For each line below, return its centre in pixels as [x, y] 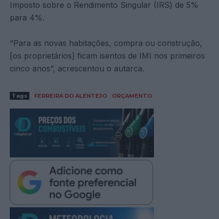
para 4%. [27, 17]
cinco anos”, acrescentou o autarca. [77, 68]
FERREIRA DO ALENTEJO [71, 96]
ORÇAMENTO [132, 96]
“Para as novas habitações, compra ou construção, [106, 43]
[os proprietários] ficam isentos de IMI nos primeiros [107, 55]
